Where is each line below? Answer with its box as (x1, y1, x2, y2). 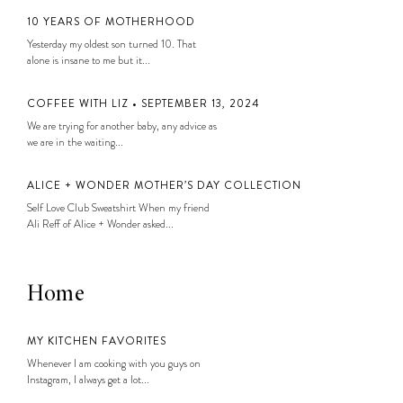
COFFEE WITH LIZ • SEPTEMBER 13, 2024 (27, 94, 260, 112)
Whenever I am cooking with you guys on (27, 354, 201, 372)
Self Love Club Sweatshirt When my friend (27, 199, 210, 216)
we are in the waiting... (27, 133, 123, 150)
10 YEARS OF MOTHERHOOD (27, 13, 195, 30)
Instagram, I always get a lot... (27, 371, 149, 388)
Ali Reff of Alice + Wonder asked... (27, 215, 174, 232)
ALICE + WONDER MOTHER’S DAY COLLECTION (27, 176, 301, 193)
